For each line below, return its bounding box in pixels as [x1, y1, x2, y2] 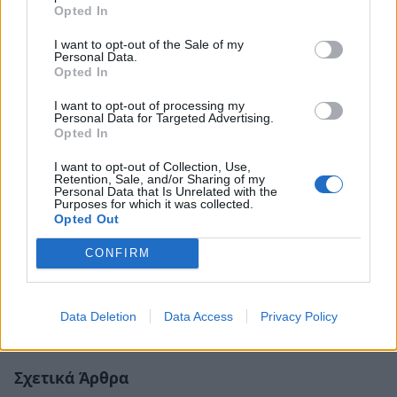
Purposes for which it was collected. [54, 196, 253, 211]
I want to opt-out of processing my [54, 97, 245, 113]
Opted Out [54, 211, 120, 226]
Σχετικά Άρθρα [14, 366, 128, 388]
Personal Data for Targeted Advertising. [54, 110, 274, 125]
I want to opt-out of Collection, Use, [54, 159, 251, 174]
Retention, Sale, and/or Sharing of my [54, 171, 265, 186]
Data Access [163, 308, 233, 323]
